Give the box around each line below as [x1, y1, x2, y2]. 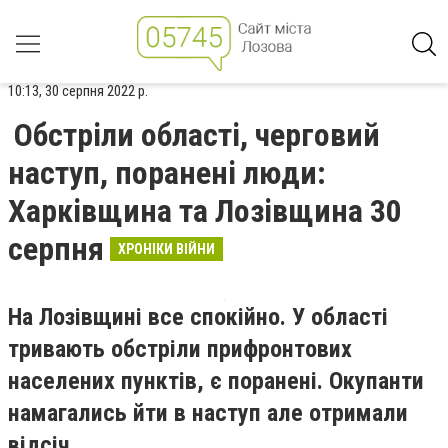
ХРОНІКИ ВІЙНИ [118, 241, 215, 257]
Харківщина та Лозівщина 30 [8, 192, 402, 230]
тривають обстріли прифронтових [8, 335, 352, 363]
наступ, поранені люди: [8, 154, 326, 192]
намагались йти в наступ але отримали [8, 399, 408, 427]
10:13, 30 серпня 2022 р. [8, 82, 148, 100]
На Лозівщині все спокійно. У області [8, 303, 388, 331]
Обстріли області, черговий [14, 116, 380, 154]
